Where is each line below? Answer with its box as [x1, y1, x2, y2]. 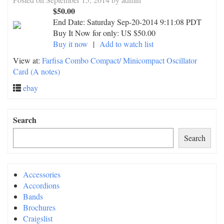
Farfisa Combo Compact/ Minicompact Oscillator [42, 55, 197, 65]
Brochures [23, 202, 55, 212]
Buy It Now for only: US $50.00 [53, 27, 155, 38]
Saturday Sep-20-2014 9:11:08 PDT [87, 16, 201, 27]
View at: [13, 55, 42, 65]
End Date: [53, 16, 87, 27]
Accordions [23, 180, 59, 190]
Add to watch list [99, 38, 153, 49]
